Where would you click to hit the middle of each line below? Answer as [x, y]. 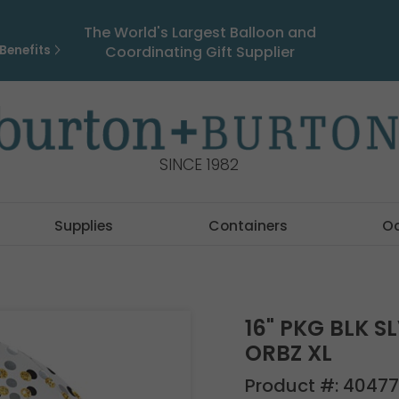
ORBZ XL [288, 353]
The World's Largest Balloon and [199, 33]
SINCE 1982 [199, 165]
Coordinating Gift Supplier [199, 52]
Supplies [84, 226]
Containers [248, 226]
